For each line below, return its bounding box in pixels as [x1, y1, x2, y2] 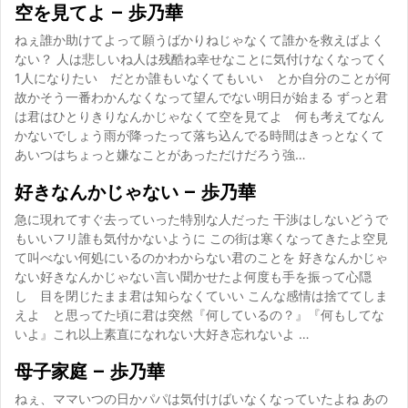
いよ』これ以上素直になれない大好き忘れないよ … [15, 326, 310, 342]
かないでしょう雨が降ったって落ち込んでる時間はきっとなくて [15, 127, 384, 143]
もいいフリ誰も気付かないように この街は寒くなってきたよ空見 [15, 230, 388, 246]
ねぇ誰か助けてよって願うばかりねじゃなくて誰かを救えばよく [15, 32, 384, 47]
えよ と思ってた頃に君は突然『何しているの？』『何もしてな [15, 307, 384, 322]
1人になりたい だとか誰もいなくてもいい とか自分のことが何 [15, 70, 391, 86]
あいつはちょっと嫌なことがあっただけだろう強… [15, 147, 306, 162]
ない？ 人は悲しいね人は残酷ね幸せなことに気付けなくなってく [15, 51, 388, 66]
